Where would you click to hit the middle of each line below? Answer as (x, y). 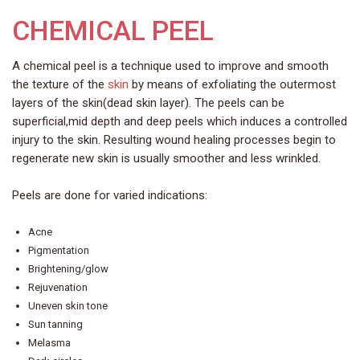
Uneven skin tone (68, 306)
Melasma (49, 343)
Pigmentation (59, 251)
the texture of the (60, 85)
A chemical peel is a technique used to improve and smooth (170, 66)
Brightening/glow (68, 269)
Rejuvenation (58, 288)
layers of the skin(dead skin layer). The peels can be (148, 103)
